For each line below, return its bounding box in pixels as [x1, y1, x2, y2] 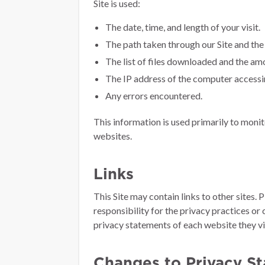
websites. [93, 130, 132, 141]
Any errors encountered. [105, 90, 202, 101]
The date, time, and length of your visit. [105, 21, 260, 33]
